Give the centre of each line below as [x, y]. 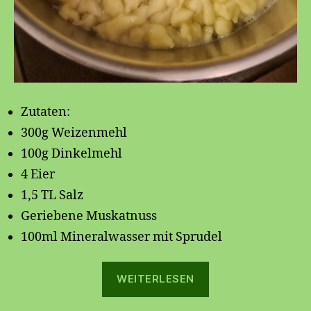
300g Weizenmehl [74, 133]
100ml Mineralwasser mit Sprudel [121, 237]
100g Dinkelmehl [72, 154]
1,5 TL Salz [52, 196]
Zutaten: [45, 112]
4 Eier [38, 175]
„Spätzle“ [236, 270]
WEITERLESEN [155, 279]
